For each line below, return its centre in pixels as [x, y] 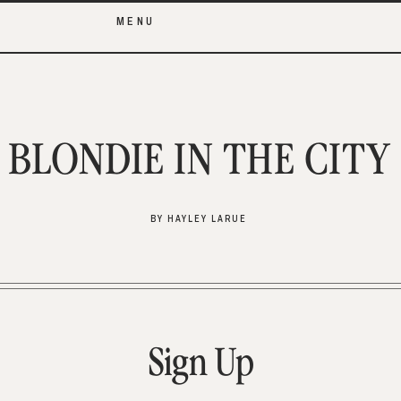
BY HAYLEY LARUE [199, 219]
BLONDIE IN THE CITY [200, 162]
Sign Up [200, 365]
